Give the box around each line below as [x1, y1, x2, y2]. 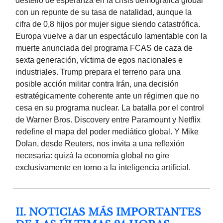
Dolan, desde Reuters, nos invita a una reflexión [15, 139, 185, 148]
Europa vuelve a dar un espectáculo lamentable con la [15, 32, 207, 41]
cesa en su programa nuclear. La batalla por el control [15, 104, 204, 112]
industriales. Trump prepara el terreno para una [15, 68, 181, 77]
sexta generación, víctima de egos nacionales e [15, 56, 183, 65]
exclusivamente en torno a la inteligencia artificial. [15, 163, 191, 172]
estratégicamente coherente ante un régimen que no [15, 92, 199, 101]
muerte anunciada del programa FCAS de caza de [15, 44, 193, 53]
